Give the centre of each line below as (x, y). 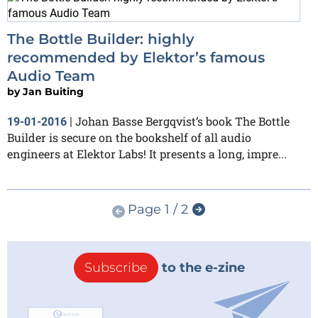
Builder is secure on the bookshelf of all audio (129, 137)
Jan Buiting (53, 91)
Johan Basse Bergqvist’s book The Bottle (182, 121)
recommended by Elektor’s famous (136, 57)
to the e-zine (201, 268)
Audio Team (51, 76)
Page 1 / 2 (158, 209)
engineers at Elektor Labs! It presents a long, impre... (147, 153)
